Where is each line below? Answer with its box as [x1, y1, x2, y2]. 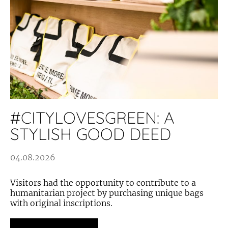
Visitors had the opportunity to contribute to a [10, 178, 196, 188]
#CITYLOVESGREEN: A [10, 107, 175, 128]
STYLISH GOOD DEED [10, 124, 171, 144]
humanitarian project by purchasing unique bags [10, 188, 204, 198]
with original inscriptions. [10, 198, 112, 208]
